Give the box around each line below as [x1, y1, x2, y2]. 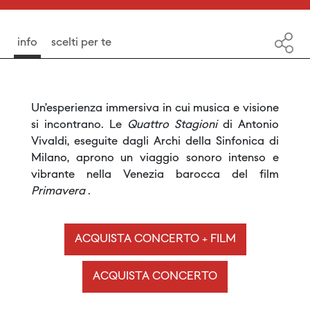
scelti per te [51, 37, 111, 48]
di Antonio [223, 119, 279, 131]
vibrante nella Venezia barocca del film [31, 169, 279, 181]
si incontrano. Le [31, 119, 127, 131]
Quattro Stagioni [127, 119, 223, 131]
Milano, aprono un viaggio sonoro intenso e [31, 152, 279, 164]
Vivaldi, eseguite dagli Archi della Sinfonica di [31, 136, 279, 147]
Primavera [31, 185, 88, 197]
